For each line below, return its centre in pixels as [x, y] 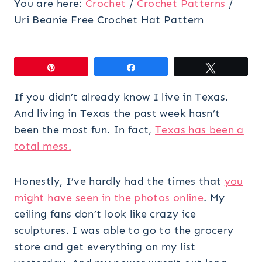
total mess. [43, 146]
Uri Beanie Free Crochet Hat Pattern [109, 20]
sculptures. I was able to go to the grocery [124, 230]
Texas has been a [199, 130]
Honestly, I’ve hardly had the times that [119, 181]
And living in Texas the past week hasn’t [117, 113]
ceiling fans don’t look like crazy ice [105, 214]
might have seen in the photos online [109, 197]
